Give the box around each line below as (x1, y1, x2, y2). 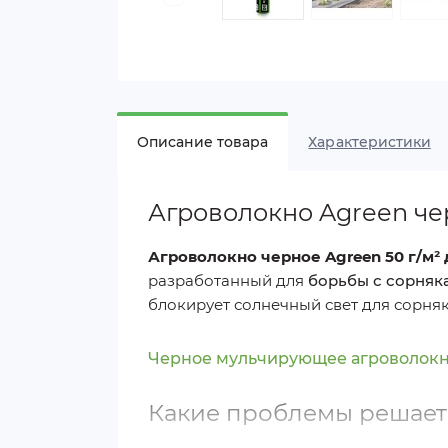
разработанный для (148, 271, 308, 291)
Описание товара (137, 133, 269, 152)
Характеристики (308, 133, 431, 152)
